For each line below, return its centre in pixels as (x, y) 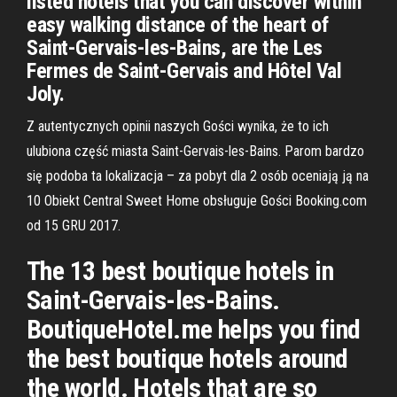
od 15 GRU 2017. (74, 226)
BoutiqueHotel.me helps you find (194, 329)
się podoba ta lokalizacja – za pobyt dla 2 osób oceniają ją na (198, 176)
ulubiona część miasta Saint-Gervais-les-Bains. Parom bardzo (195, 151)
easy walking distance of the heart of (178, 25)
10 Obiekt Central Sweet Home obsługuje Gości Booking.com (197, 201)
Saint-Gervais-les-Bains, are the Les (175, 48)
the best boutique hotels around (187, 358)
